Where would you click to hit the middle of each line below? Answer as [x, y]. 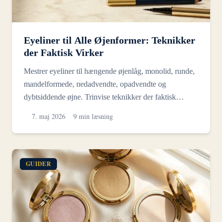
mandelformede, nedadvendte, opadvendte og [95, 84]
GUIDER [38, 164]
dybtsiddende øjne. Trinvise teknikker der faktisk [100, 97]
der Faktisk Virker [64, 52]
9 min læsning [93, 116]
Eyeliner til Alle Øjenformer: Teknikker [110, 40]
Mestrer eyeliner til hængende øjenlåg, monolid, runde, [109, 71]
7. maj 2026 [49, 116]
